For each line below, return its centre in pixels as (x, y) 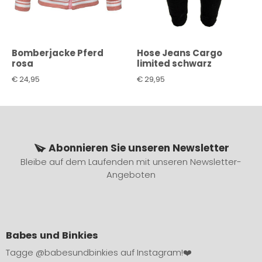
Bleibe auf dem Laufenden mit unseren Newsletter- (131, 162)
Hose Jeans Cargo (180, 53)
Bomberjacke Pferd (58, 53)
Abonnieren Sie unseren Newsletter (139, 148)
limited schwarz (174, 64)
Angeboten (131, 175)
